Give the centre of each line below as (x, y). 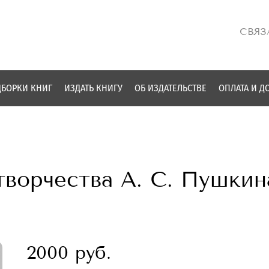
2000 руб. (69, 253)
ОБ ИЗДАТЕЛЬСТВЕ (171, 88)
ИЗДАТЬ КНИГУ (93, 88)
